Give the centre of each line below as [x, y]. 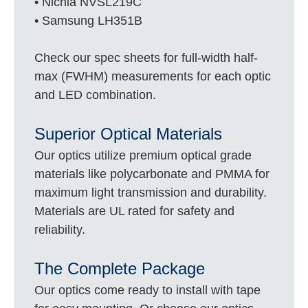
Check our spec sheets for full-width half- [146, 57]
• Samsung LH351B [89, 20]
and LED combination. [96, 95]
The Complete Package [120, 268]
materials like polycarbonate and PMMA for [152, 174]
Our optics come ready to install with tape [148, 290]
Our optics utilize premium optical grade [143, 155]
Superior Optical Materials [129, 133]
